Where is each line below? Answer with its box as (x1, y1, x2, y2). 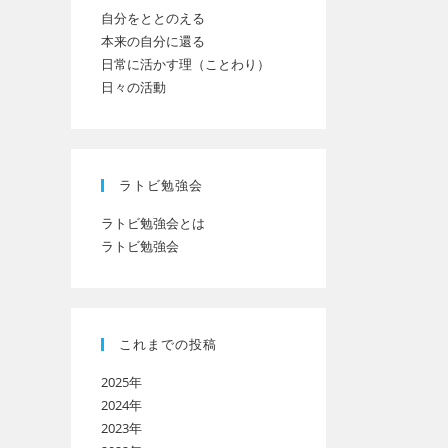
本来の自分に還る (101, 32, 205, 50)
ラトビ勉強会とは (101, 214, 205, 232)
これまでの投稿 (119, 335, 217, 353)
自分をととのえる (101, 9, 205, 27)
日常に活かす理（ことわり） (101, 55, 270, 73)
